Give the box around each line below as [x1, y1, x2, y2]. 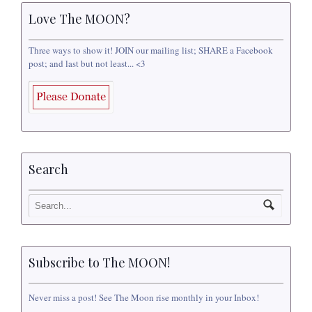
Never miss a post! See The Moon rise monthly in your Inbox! [29, 291, 259, 304]
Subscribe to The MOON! [29, 254, 170, 272]
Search [29, 160, 68, 178]
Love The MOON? [29, 10, 130, 27]
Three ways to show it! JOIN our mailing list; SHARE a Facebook [29, 43, 273, 56]
